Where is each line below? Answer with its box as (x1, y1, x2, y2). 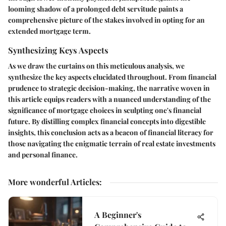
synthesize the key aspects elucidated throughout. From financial (8, 72, 216, 82)
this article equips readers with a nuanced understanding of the (8, 94, 211, 104)
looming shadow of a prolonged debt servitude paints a (8, 4, 183, 14)
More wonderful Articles (8, 177, 99, 188)
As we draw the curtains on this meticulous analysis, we (8, 61, 185, 71)
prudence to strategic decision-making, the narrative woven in (8, 83, 210, 93)
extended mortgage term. (8, 26, 91, 36)
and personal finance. (8, 150, 78, 160)
